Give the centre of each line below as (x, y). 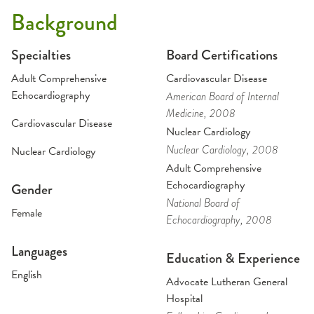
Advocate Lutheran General (226, 282)
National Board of (203, 203)
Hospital (184, 299)
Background (64, 23)
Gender (32, 190)
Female (27, 213)
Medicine (185, 114)
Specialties (41, 55)
